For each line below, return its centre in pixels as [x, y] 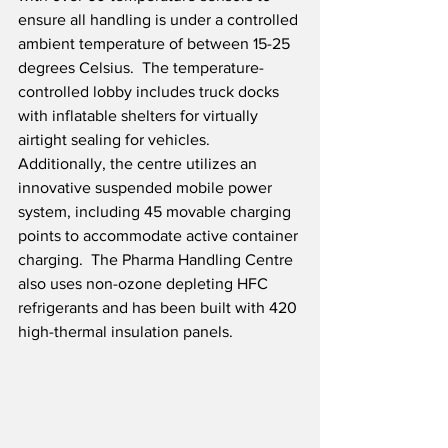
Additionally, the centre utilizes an [139, 164]
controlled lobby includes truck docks [150, 92]
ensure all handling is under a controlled [160, 20]
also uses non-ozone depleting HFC [145, 284]
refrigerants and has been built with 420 [159, 308]
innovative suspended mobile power [147, 188]
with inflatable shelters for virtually [140, 116]
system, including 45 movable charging [156, 212]
